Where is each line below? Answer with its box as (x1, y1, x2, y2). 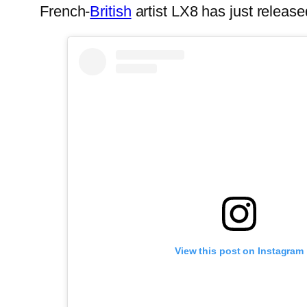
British (90, 2, 132, 20)
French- (40, 2, 90, 20)
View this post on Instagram (174, 245, 304, 257)
